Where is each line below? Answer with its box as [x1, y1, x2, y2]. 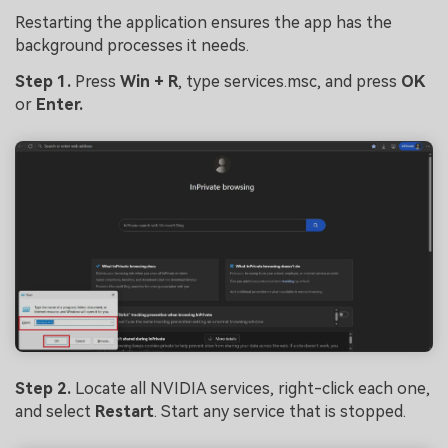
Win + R [120, 71, 178, 91]
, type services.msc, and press [178, 71, 397, 91]
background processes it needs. [15, 35, 249, 55]
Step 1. [15, 71, 71, 91]
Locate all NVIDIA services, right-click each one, [71, 379, 430, 399]
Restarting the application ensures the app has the [15, 12, 392, 32]
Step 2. [15, 379, 71, 399]
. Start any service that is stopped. [154, 402, 406, 422]
